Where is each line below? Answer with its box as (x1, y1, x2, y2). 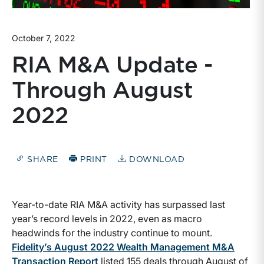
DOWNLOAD (126, 155, 185, 164)
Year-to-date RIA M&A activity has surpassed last (12, 198, 225, 210)
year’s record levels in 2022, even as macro (12, 212, 202, 225)
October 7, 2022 (12, 33, 75, 44)
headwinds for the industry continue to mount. (12, 226, 214, 239)
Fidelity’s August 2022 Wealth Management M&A (12, 240, 235, 253)
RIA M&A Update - (12, 55, 213, 78)
